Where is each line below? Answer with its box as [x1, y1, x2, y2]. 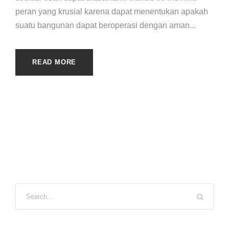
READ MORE [32, 58, 77, 66]
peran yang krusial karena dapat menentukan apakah [15, 7, 208, 16]
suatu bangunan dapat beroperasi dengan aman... [15, 21, 196, 30]
